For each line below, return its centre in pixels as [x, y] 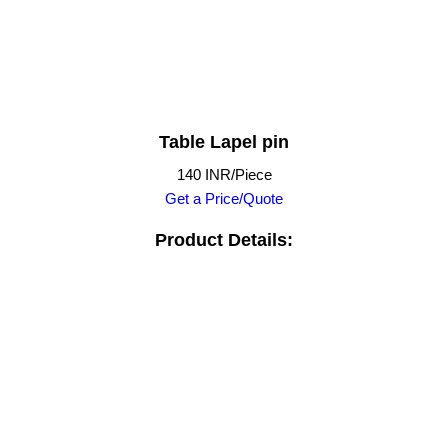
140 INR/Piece [224, 174]
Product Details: [224, 240]
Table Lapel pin [224, 141]
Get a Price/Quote [224, 198]
